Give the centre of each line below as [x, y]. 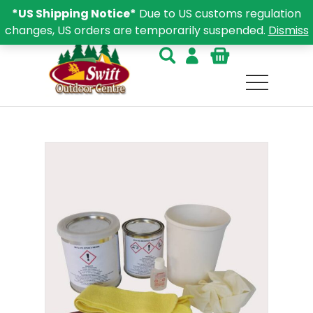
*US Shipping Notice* [74, 14]
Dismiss [288, 30]
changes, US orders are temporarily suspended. [136, 30]
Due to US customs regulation [219, 14]
